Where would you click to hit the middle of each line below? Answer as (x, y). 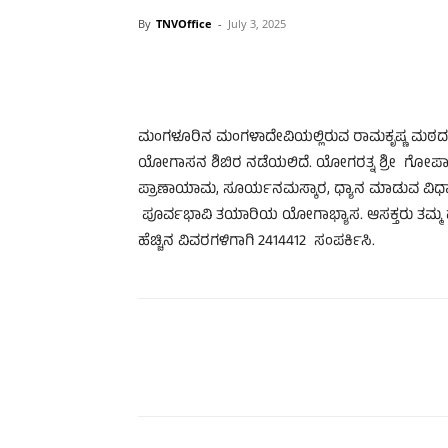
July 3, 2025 (257, 23)
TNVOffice (184, 23)
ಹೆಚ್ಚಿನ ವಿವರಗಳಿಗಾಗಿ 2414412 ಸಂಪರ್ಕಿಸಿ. (258, 242)
